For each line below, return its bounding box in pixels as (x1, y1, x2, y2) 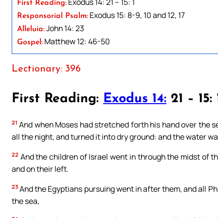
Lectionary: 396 (12, 64, 81, 74)
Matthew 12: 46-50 (43, 36, 110, 47)
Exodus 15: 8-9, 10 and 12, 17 (88, 9, 185, 20)
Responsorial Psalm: (17, 12, 88, 20)
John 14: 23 (45, 22, 84, 34)
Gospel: (17, 38, 43, 46)
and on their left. (12, 163, 69, 174)
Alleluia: (17, 25, 45, 33)
